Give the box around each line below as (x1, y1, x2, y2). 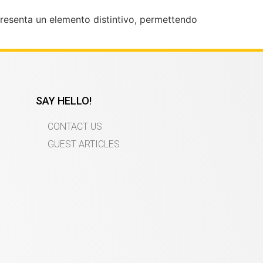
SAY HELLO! (36, 95, 92, 107)
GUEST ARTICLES (48, 139, 120, 150)
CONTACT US (48, 121, 102, 133)
